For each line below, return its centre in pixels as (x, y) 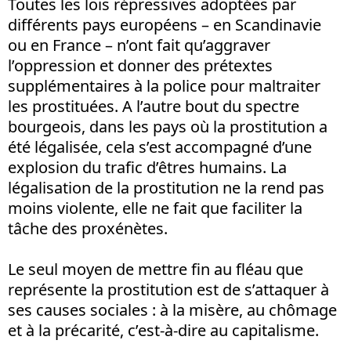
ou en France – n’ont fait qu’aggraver (139, 45)
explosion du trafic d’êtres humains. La (147, 167)
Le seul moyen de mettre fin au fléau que (156, 269)
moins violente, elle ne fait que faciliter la (155, 208)
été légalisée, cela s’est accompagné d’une (160, 147)
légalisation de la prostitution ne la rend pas (166, 187)
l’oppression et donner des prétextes (140, 65)
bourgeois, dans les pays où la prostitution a (168, 126)
